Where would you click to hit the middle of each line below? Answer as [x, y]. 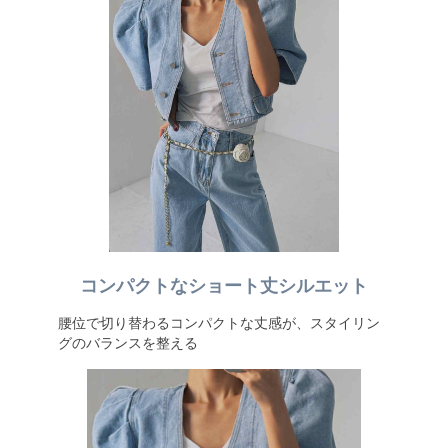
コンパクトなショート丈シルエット [224, 286]
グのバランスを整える [127, 343]
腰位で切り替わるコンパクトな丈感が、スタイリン [218, 323]
